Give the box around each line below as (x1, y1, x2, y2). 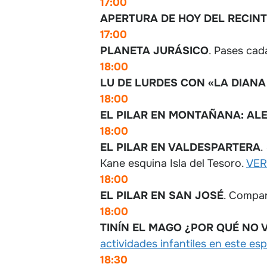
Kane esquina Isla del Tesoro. (100, 156, 246, 170)
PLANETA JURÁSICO (100, 44, 209, 57)
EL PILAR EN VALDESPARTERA (100, 140, 260, 154)
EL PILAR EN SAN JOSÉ (100, 188, 223, 202)
